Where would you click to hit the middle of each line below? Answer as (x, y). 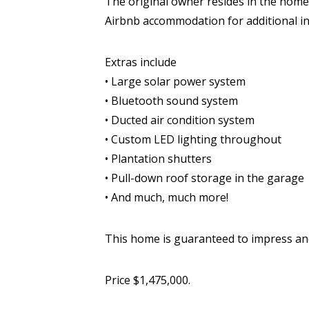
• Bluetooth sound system (171, 101)
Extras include (141, 62)
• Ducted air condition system (180, 120)
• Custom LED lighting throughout (193, 139)
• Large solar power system (175, 81)
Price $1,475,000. (148, 280)
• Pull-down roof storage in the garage (205, 178)
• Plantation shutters (158, 159)
